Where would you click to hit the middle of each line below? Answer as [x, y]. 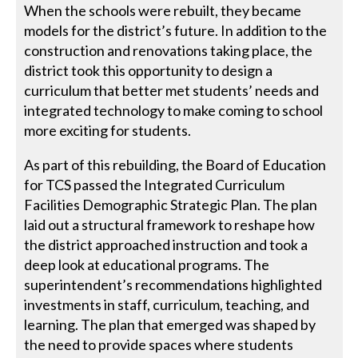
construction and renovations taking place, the [169, 50]
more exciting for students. [108, 130]
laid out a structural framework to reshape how [170, 224]
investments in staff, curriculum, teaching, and [167, 304]
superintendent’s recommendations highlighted [173, 284]
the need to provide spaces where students [159, 344]
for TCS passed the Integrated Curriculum [155, 184]
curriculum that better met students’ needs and [172, 90]
